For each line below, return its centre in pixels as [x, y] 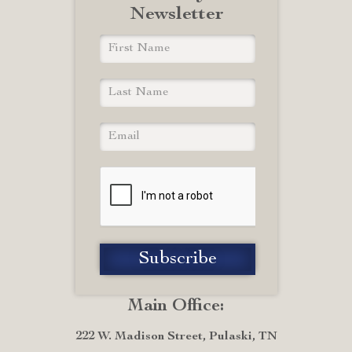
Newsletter [177, 15]
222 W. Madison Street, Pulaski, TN [176, 337]
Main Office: [176, 306]
